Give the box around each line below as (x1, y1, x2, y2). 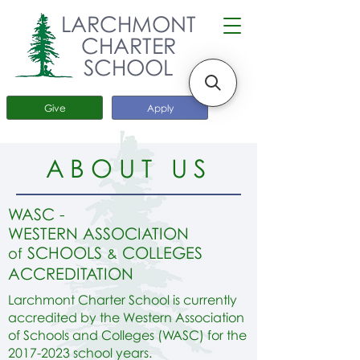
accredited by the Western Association (8, 309, 244, 325)
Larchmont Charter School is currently (8, 292, 237, 308)
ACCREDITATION (8, 264, 138, 283)
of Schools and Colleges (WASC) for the (8, 327, 247, 343)
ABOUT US (45, 153, 212, 183)
